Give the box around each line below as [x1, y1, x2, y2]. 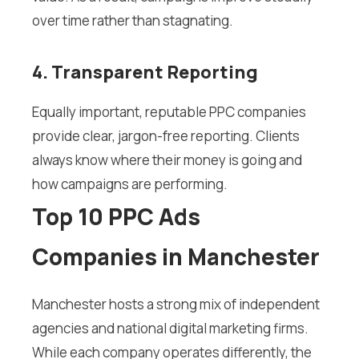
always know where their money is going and [32, 151, 302, 170]
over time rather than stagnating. [32, 11, 233, 30]
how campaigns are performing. [32, 175, 228, 194]
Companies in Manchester [32, 241, 320, 272]
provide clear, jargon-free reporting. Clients [32, 127, 300, 146]
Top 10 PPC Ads [32, 201, 200, 232]
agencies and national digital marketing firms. [32, 319, 309, 338]
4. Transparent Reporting [32, 60, 258, 85]
